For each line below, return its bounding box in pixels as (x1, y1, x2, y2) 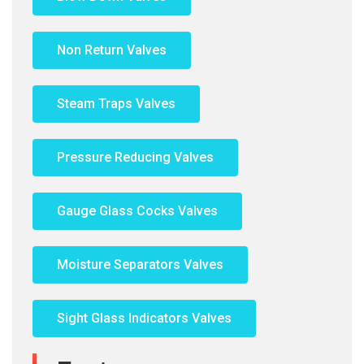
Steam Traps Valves (57, 96, 175, 111)
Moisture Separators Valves (57, 257, 223, 272)
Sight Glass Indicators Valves (57, 310, 232, 326)
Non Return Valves (57, 42, 167, 58)
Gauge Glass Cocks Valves (57, 203, 218, 219)
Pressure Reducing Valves (57, 149, 214, 165)
